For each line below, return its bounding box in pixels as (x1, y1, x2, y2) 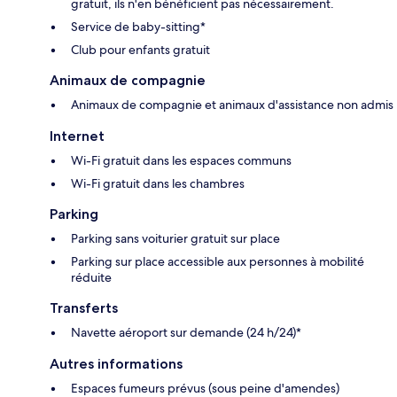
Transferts (50, 299, 118, 316)
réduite (71, 269, 112, 285)
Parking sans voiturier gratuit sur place (71, 230, 280, 246)
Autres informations (50, 354, 183, 372)
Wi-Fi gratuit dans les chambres (71, 175, 245, 191)
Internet (50, 127, 105, 144)
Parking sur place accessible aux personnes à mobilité (71, 253, 364, 269)
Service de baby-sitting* (71, 18, 206, 35)
